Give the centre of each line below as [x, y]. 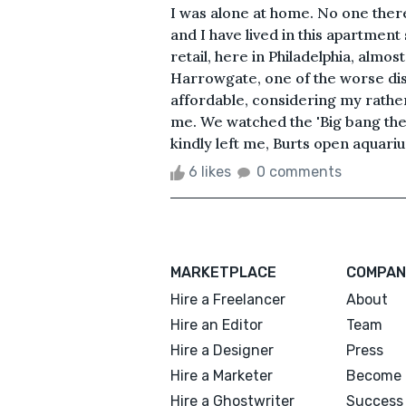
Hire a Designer [222, 350]
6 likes [210, 171]
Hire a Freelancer [228, 299]
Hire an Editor [217, 324]
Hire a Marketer [222, 375]
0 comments [299, 171]
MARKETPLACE [223, 272]
